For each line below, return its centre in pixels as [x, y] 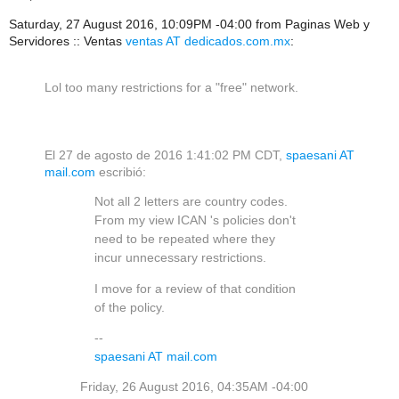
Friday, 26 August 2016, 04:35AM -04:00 [194, 387]
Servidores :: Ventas [67, 41]
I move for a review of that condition [195, 289]
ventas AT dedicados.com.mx [208, 41]
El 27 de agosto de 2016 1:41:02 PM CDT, [165, 155]
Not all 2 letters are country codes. [191, 202]
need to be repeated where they [185, 240]
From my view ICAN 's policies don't [195, 221]
